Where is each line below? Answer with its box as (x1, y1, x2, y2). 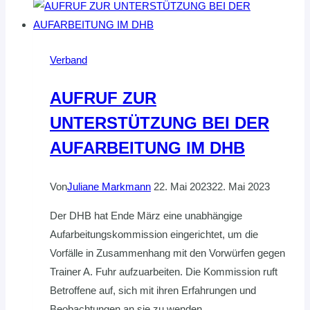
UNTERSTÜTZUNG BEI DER (50, 113, 269, 133)
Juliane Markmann (67, 181, 151, 193)
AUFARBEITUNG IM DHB (50, 138, 245, 158)
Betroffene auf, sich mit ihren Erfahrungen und (50, 284, 256, 297)
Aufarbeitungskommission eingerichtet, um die (50, 228, 258, 241)
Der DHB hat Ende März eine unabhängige (50, 210, 242, 222)
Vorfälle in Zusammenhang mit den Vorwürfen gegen (50, 247, 285, 259)
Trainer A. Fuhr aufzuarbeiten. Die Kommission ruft (50, 266, 277, 278)
